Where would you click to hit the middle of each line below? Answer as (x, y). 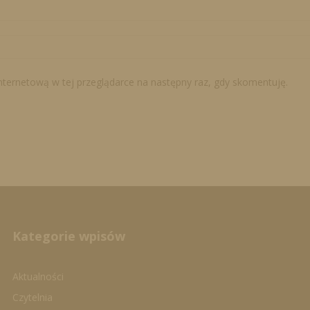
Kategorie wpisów (69, 236)
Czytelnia (32, 297)
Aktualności (38, 276)
